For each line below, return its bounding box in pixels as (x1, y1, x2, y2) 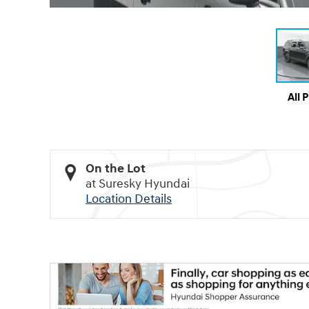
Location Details (86, 191, 172, 208)
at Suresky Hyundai (86, 176, 190, 192)
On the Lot (86, 161, 146, 177)
